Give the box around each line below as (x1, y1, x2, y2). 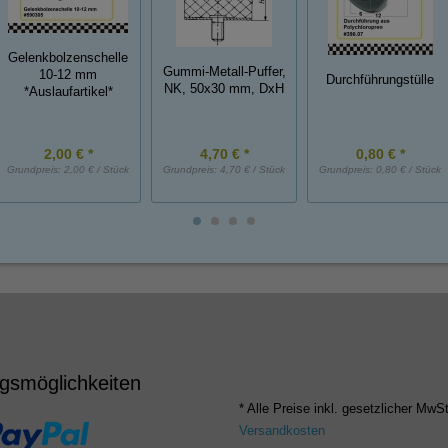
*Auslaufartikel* (23, 84, 113, 99)
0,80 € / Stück (376, 164, 441, 176)
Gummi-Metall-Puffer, (162, 64, 286, 79)
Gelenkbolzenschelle (8, 50, 128, 65)
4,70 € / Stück (220, 164, 285, 176)
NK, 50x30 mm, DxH (164, 81, 284, 96)
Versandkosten (239, 424, 325, 439)
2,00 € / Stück (64, 164, 129, 176)
